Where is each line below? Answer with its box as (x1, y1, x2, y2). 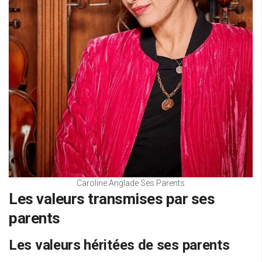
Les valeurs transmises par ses (9, 190, 215, 208)
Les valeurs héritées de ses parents (9, 237, 230, 254)
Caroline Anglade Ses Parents (77, 178, 185, 188)
